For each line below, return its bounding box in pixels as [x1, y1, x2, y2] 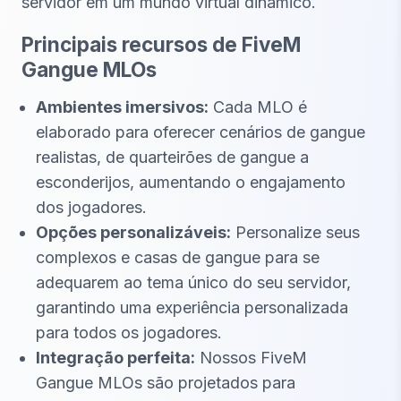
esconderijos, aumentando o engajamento [36, 172, 346, 192]
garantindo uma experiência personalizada [36, 297, 348, 317]
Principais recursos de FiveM [21, 32, 301, 57]
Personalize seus [231, 222, 360, 242]
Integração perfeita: [36, 347, 195, 367]
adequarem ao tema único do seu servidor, [36, 272, 351, 292]
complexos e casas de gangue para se [36, 247, 320, 267]
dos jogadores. [36, 197, 147, 217]
